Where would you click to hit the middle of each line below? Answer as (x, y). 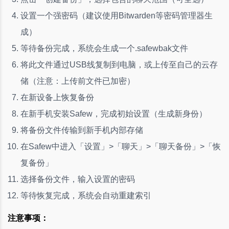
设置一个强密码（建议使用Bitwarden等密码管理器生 (117, 15)
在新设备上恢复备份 (57, 97)
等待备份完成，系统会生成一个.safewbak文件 (104, 48)
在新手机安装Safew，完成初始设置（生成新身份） (114, 113)
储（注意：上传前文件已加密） (78, 81)
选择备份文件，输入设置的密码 (78, 179)
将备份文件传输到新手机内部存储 (82, 130)
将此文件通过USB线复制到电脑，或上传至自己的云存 (119, 64)
